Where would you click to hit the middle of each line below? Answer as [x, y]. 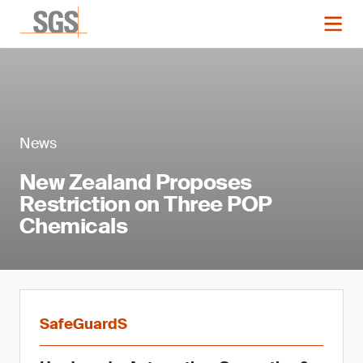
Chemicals [74, 226]
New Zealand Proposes [136, 182]
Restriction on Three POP [146, 204]
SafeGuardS [83, 324]
